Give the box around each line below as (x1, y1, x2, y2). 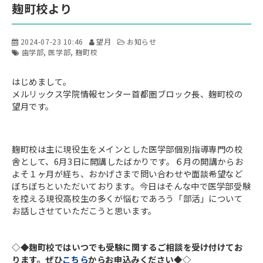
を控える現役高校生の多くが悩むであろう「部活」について (12, 192, 243, 204)
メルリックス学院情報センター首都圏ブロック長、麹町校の (12, 87, 243, 100)
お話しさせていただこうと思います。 (12, 204, 157, 217)
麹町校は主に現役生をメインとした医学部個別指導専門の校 (12, 143, 243, 155)
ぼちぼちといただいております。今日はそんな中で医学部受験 (12, 180, 251, 192)
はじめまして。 (12, 75, 72, 87)
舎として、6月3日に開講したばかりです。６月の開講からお (12, 155, 244, 167)
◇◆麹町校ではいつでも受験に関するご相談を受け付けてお (12, 241, 243, 253)
